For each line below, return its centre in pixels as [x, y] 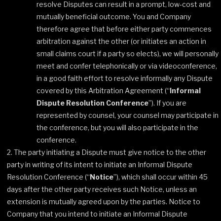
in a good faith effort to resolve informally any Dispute [125, 78]
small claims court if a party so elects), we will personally [128, 54]
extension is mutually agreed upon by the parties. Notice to [104, 202]
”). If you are [167, 103]
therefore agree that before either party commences [124, 29]
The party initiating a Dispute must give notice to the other [110, 152]
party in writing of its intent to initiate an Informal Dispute [100, 165]
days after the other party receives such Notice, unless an [102, 189]
